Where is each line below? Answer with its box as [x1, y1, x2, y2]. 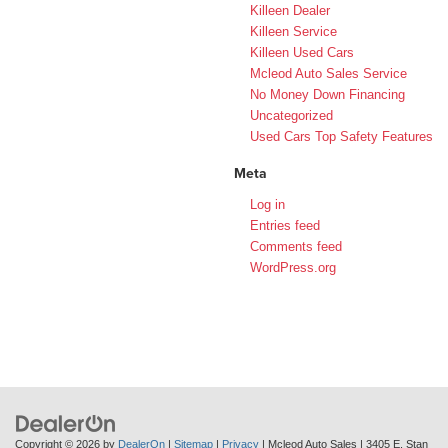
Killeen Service [250, 24, 337, 40]
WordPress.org [250, 260, 336, 276]
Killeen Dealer [250, 3, 330, 19]
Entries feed [250, 218, 320, 234]
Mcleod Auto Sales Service [250, 66, 407, 82]
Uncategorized [250, 108, 333, 124]
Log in [250, 197, 285, 213]
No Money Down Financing [250, 87, 405, 103]
